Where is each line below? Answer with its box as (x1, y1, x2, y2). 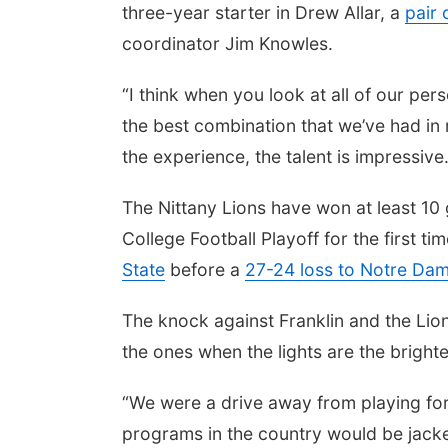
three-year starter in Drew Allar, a (122, 2, 405, 23)
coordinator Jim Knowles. (122, 33, 333, 54)
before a (165, 259, 245, 280)
